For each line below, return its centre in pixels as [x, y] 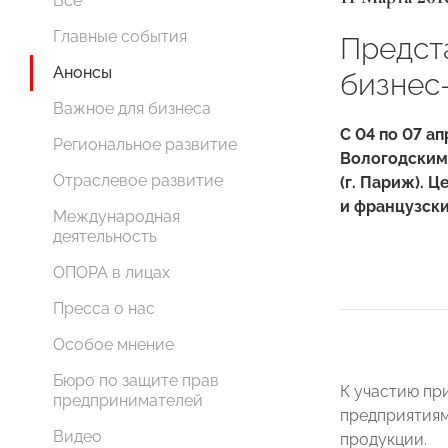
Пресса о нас [104, 308]
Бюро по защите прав [136, 380]
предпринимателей [128, 400]
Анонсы [82, 72]
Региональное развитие [145, 144]
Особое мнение [113, 344]
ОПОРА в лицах [111, 272]
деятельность [105, 236]
